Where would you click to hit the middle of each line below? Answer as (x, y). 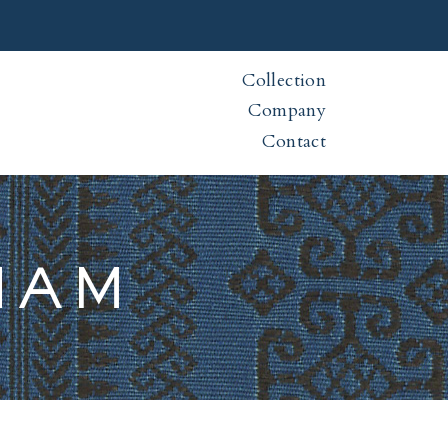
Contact (294, 141)
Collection (284, 80)
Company (287, 110)
